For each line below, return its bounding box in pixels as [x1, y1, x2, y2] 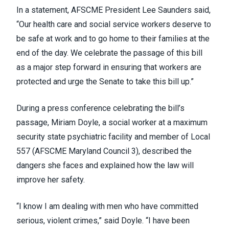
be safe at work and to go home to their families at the [16, 34, 210, 44]
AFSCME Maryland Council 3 [35, 146, 136, 156]
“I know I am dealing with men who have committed [16, 201, 198, 212]
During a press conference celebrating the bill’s [16, 103, 185, 113]
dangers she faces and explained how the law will [16, 161, 194, 171]
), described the [136, 146, 192, 156]
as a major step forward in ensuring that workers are [16, 62, 201, 73]
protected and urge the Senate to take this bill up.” [16, 77, 194, 87]
